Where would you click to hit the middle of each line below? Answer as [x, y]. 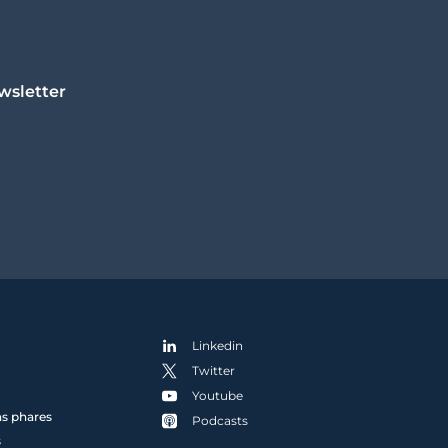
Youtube [218, 396]
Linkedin [218, 346]
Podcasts [220, 421]
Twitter [214, 371]
